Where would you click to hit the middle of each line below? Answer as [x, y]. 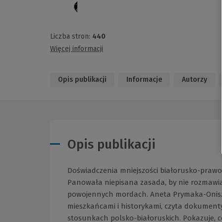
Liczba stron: [71, 37]
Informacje [144, 80]
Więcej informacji [77, 49]
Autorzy [194, 80]
